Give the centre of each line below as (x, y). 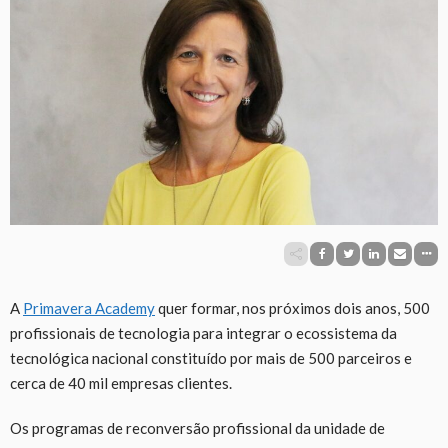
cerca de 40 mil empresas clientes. (121, 382)
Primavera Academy (89, 307)
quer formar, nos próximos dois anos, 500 (292, 307)
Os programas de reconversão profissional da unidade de (197, 427)
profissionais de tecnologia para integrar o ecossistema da (203, 332)
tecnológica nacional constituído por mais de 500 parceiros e (211, 357)
